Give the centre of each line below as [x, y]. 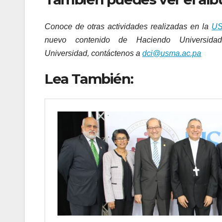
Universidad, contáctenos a [93, 53]
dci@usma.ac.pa [172, 53]
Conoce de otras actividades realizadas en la [128, 26]
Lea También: [89, 79]
